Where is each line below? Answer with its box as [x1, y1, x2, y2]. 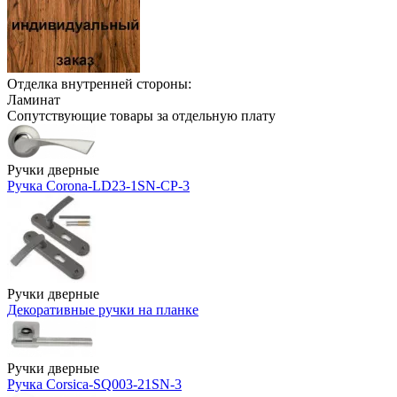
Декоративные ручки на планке [7, 301, 198, 317]
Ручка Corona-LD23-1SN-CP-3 [7, 177, 190, 193]
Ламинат [7, 91, 60, 107]
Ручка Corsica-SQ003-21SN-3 [7, 376, 182, 392]
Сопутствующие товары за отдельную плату [7, 107, 276, 123]
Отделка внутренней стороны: [7, 75, 191, 91]
